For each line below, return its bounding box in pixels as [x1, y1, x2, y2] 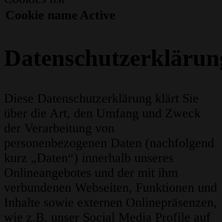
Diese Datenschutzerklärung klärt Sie [4, 91, 199, 106]
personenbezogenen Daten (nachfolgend [4, 135, 214, 150]
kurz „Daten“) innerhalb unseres [4, 150, 173, 165]
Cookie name [5, 8, 78, 23]
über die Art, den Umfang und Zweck [4, 106, 201, 120]
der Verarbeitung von [4, 120, 114, 135]
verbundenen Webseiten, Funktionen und [4, 180, 217, 195]
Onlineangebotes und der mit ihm [4, 165, 178, 180]
